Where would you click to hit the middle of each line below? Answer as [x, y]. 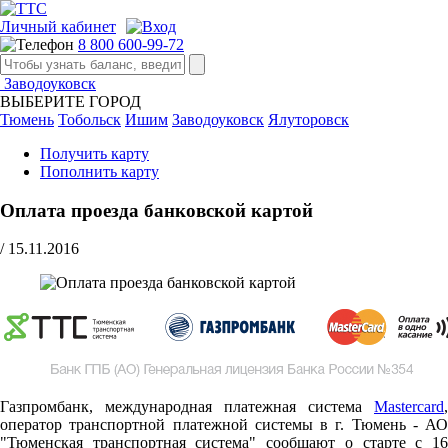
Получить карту [94, 153]
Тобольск [89, 119]
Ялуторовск [308, 119]
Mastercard [409, 407]
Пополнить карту [99, 171]
